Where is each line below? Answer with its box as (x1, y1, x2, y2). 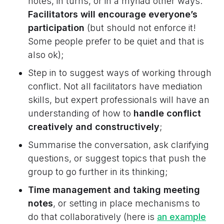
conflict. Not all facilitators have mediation (28, 81, 202, 92)
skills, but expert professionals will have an (28, 94, 209, 105)
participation (28, 22, 84, 33)
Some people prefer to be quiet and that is (28, 36, 204, 47)
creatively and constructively (28, 121, 159, 132)
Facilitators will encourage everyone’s (28, 9, 197, 20)
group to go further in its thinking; (28, 166, 167, 177)
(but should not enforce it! (84, 22, 196, 33)
